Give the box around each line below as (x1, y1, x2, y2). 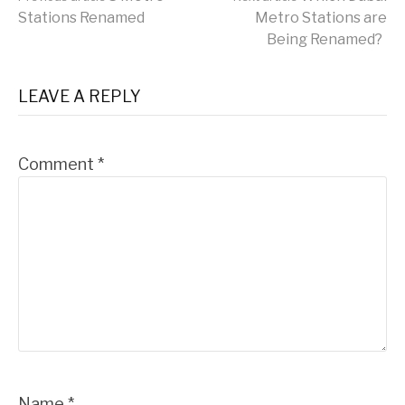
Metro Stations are (255, 8, 387, 26)
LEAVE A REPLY (18, 86, 141, 106)
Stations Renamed (18, 8, 145, 26)
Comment (18, 154, 98, 174)
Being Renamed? (267, 30, 382, 48)
